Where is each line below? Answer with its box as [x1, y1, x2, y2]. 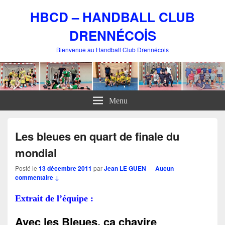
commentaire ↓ [15, 173, 59, 182]
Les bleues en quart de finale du [15, 128, 179, 145]
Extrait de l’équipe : [15, 193, 93, 204]
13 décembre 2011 [39, 164, 92, 173]
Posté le [15, 164, 39, 173]
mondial [15, 145, 57, 161]
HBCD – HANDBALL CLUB [30, 8, 195, 26]
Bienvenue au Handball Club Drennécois [56, 45, 169, 54]
